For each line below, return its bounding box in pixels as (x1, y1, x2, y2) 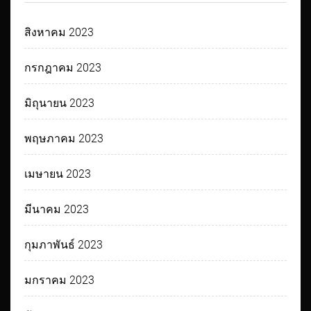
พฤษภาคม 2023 (24, 132, 104, 146)
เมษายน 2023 (24, 167, 92, 181)
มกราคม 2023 (24, 274, 95, 287)
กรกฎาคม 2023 (24, 61, 102, 75)
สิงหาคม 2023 (24, 26, 94, 40)
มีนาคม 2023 (24, 203, 90, 217)
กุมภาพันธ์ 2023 (24, 238, 103, 252)
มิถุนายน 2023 (24, 96, 95, 110)
